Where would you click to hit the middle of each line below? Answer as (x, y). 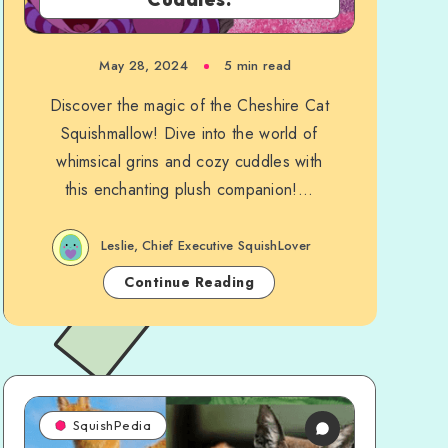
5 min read (258, 65)
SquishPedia (112, 425)
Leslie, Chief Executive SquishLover (206, 246)
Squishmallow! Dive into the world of (189, 133)
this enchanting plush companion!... (189, 189)
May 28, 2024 (143, 65)
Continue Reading (189, 282)
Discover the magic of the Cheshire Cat (189, 105)
